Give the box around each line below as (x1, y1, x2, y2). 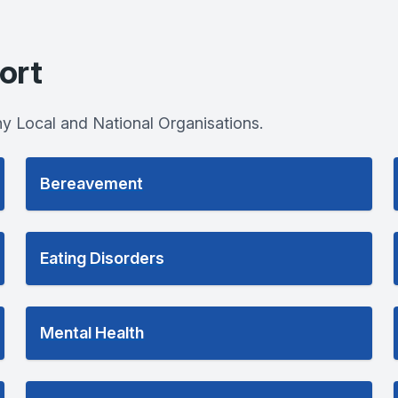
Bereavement (40, 174, 144, 193)
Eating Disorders (40, 249, 165, 267)
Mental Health (40, 323, 145, 342)
